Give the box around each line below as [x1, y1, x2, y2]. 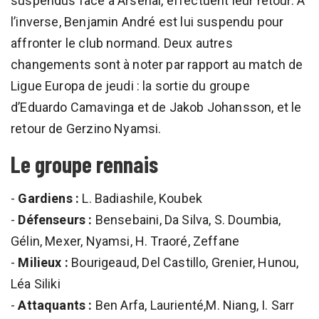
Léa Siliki [11, 276, 61, 291]
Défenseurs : [18, 211, 93, 227]
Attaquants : [18, 297, 93, 313]
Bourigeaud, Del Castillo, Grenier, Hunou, [68, 254, 299, 270]
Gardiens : [18, 190, 80, 206]
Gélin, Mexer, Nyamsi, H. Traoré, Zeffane [11, 233, 240, 249]
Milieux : [18, 254, 68, 270]
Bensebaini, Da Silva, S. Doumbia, [92, 211, 281, 227]
